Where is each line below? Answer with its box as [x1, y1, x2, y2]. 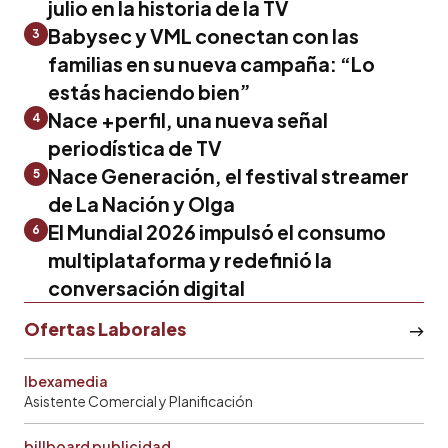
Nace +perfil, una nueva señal [48, 107, 328, 132]
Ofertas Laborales [24, 317, 186, 340]
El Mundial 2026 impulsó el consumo [48, 219, 386, 244]
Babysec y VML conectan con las [48, 23, 359, 48]
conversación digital [48, 275, 245, 300]
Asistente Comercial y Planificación [24, 391, 253, 410]
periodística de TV [48, 135, 222, 160]
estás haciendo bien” [48, 79, 251, 104]
